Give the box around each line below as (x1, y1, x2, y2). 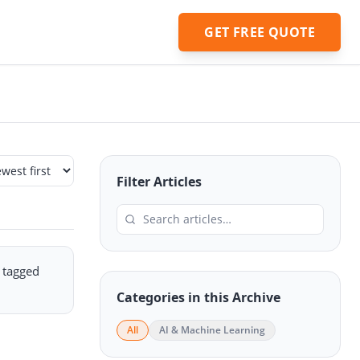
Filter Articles (117, 173, 202, 190)
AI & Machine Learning (159, 323, 265, 337)
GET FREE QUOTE (204, 23, 315, 41)
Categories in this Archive (117, 288, 280, 306)
